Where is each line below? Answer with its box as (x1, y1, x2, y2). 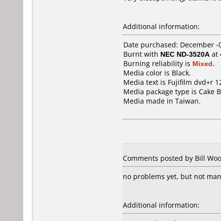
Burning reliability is (123, 59, 192, 68)
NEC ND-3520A (160, 49, 210, 59)
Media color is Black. (123, 68, 191, 77)
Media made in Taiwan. (123, 96, 201, 106)
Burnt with (123, 49, 160, 59)
